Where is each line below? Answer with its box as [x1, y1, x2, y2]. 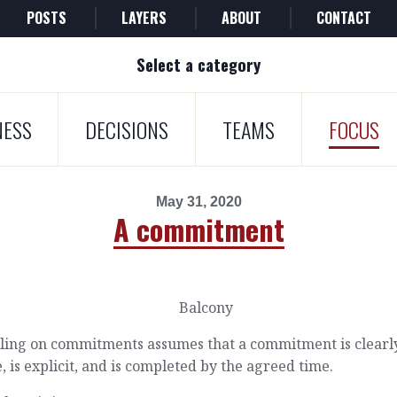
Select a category [136, 52, 261, 76]
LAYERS [121, 7, 167, 28]
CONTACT [315, 7, 371, 28]
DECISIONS [85, 113, 168, 145]
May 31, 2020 [155, 193, 242, 209]
